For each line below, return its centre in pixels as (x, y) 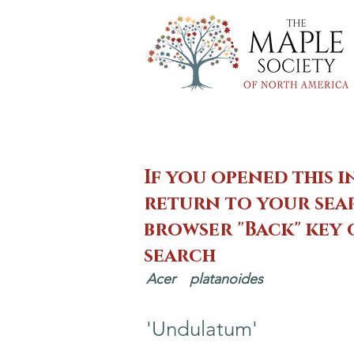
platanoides (226, 279)
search (180, 256)
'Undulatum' (202, 329)
